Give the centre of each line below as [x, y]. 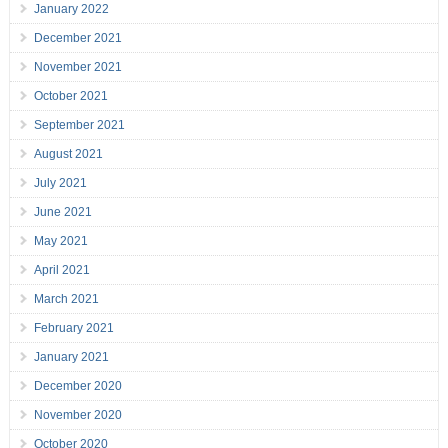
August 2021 [68, 154]
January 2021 [71, 357]
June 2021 [62, 212]
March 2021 [66, 299]
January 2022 [71, 9]
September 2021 [79, 125]
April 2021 [61, 270]
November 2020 [77, 415]
